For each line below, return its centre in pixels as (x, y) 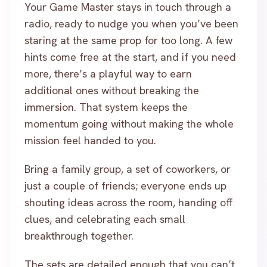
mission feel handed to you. (90, 140)
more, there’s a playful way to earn (108, 74)
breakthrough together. (79, 236)
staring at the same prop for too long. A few (128, 40)
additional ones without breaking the (112, 90)
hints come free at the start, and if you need (130, 57)
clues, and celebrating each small (105, 219)
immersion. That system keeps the (106, 107)
